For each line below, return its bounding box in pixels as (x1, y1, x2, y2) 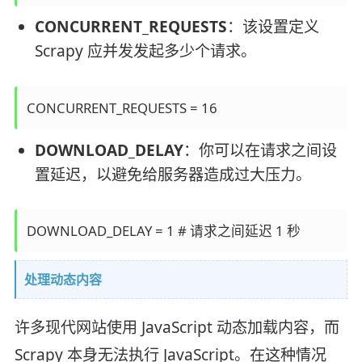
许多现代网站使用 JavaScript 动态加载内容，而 (14, 317, 339, 338)
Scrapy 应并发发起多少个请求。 (34, 40, 256, 62)
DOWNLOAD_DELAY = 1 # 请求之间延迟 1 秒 (26, 221, 301, 241)
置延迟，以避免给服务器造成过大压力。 (34, 163, 311, 185)
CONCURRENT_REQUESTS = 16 (26, 98, 217, 117)
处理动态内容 (23, 271, 102, 289)
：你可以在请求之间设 (183, 139, 337, 161)
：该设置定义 (226, 16, 319, 38)
